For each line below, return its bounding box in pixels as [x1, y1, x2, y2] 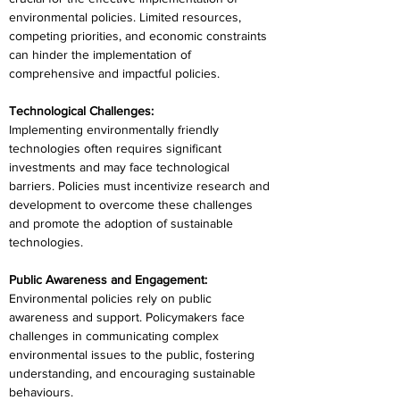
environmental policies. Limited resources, [9, 10, 245, 24]
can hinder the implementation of [9, 47, 195, 62]
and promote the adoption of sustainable [9, 216, 237, 230]
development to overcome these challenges [9, 197, 256, 212]
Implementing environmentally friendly [9, 122, 222, 137]
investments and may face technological [9, 160, 233, 174]
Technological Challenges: [9, 104, 154, 118]
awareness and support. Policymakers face [9, 310, 248, 324]
